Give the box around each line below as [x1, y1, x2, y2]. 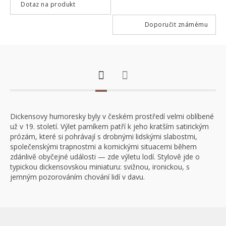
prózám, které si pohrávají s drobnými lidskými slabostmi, [10, 132, 197, 141]
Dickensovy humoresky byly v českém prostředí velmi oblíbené [10, 111, 214, 121]
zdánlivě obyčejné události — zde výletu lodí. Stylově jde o [10, 152, 200, 161]
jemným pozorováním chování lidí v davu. [10, 172, 145, 182]
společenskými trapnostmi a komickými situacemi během [10, 142, 197, 151]
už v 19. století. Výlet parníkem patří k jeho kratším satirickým [10, 122, 209, 131]
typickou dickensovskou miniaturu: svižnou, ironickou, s [10, 162, 190, 172]
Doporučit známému [144, 20, 208, 29]
